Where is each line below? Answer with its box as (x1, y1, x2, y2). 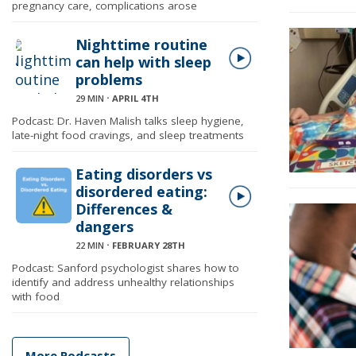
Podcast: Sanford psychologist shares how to (12, 261, 239, 275)
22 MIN (75, 239, 104, 251)
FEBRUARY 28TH (112, 239, 185, 251)
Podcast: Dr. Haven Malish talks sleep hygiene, (12, 114, 244, 128)
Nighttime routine (75, 35, 207, 54)
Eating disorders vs (75, 164, 212, 184)
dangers (75, 217, 133, 236)
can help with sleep (75, 52, 211, 72)
